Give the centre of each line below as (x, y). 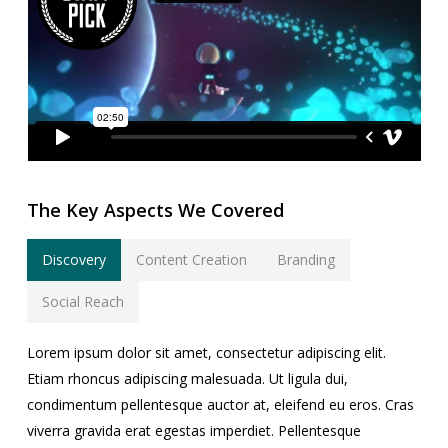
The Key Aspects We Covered (155, 209)
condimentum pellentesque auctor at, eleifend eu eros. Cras (220, 404)
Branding (305, 259)
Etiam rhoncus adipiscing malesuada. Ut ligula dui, (187, 378)
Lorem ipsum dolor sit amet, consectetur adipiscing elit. (206, 352)
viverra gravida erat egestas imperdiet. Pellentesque (193, 430)
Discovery (73, 259)
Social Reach (82, 301)
